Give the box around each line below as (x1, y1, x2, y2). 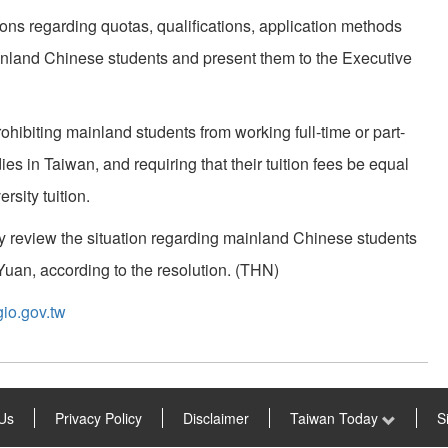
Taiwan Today (289, 408, 382, 429)
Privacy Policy (54, 408, 142, 429)
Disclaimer (182, 408, 249, 429)
